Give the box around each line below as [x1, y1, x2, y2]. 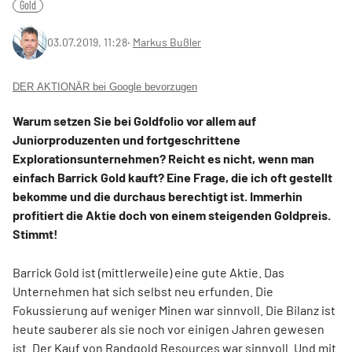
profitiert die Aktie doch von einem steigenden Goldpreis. [13, 207, 331, 222]
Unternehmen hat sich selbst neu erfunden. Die [13, 284, 273, 299]
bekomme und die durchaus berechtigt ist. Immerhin [13, 189, 302, 203]
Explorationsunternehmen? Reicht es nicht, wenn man [13, 151, 314, 166]
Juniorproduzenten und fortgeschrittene [13, 132, 240, 147]
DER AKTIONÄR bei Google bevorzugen [13, 81, 197, 93]
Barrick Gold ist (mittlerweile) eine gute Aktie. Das [13, 265, 284, 280]
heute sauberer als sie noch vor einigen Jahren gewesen [13, 321, 324, 336]
